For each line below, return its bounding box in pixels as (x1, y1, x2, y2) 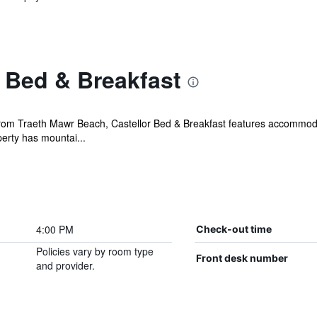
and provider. (35, 258, 95, 272)
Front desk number (195, 252, 288, 264)
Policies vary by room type (35, 244, 154, 258)
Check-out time (195, 223, 272, 235)
